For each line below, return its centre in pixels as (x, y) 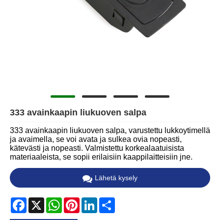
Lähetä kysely (116, 178)
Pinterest (95, 201)
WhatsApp (80, 201)
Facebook (44, 201)
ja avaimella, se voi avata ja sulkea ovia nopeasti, (96, 139)
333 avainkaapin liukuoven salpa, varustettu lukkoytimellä (110, 131)
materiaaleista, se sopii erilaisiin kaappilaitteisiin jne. (101, 157)
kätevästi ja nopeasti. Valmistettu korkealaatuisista (97, 148)
